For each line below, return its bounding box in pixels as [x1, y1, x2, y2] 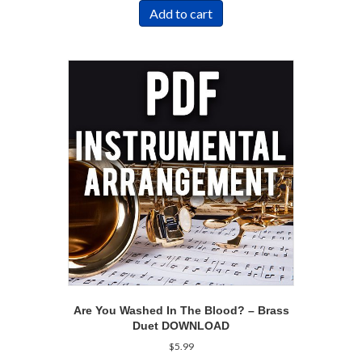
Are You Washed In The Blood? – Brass [73, 304, 289, 318]
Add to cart [149, 5, 213, 21]
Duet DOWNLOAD [133, 319, 229, 333]
